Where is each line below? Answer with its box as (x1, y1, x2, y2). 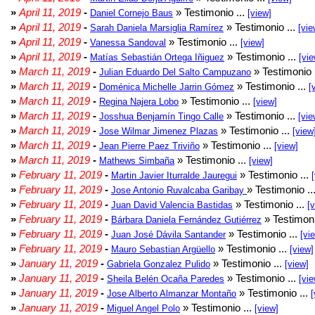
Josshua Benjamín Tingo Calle (99, 111, 224, 122)
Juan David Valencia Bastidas (111, 200, 233, 210)
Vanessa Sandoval (90, 37, 166, 48)
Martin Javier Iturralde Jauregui (111, 170, 237, 181)
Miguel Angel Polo (107, 303, 180, 314)
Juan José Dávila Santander (111, 229, 226, 240)
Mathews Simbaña (99, 155, 174, 166)
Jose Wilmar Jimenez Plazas (99, 126, 218, 136)
